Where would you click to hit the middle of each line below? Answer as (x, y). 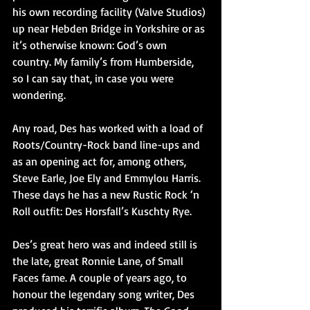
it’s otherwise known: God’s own (91, 45)
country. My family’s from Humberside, (104, 61)
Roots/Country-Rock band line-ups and (108, 144)
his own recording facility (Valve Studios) (110, 11)
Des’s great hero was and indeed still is (106, 244)
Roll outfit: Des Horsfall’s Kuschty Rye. (102, 211)
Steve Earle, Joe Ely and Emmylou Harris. (108, 177)
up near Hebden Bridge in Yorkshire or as (110, 28)
